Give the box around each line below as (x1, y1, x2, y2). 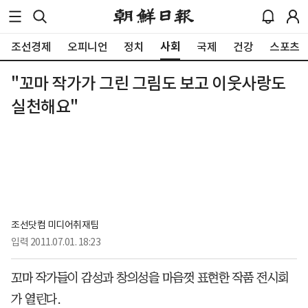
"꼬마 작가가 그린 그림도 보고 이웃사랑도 (11, 73, 286, 94)
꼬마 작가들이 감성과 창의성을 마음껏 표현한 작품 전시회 (11, 271, 289, 284)
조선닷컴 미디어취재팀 (11, 218, 99, 231)
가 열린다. (11, 292, 60, 305)
